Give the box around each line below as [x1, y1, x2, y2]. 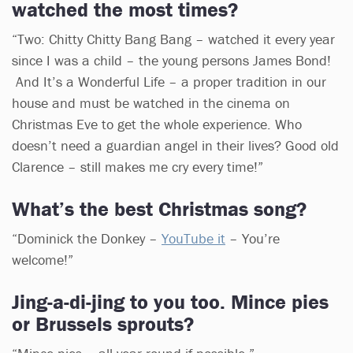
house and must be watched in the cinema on [12, 93, 290, 112]
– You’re [225, 229, 280, 247]
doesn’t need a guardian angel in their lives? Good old [12, 136, 339, 154]
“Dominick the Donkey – [12, 229, 162, 247]
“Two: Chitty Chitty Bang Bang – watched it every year [12, 29, 335, 48]
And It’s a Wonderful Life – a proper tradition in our [12, 72, 326, 91]
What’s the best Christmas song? [12, 195, 307, 221]
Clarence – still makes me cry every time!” [12, 157, 263, 176]
